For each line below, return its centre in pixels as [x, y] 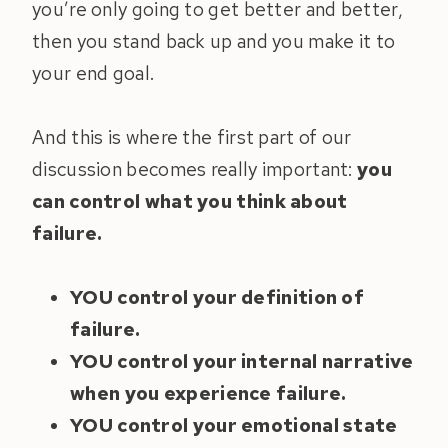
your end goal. [93, 74]
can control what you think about [190, 202]
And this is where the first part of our [192, 138]
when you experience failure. [208, 394]
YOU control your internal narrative [242, 362]
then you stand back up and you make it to [214, 42]
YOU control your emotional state [234, 426]
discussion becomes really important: [195, 170]
